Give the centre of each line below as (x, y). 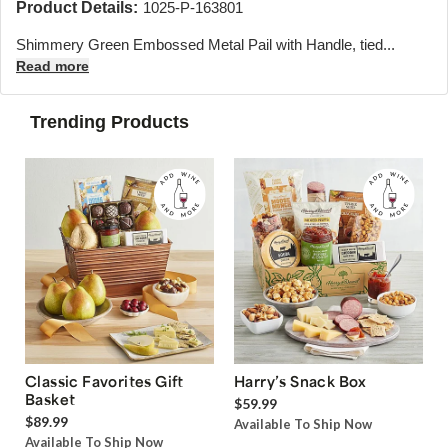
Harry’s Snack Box (300, 381)
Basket (50, 399)
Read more (52, 66)
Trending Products (109, 122)
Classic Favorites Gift (104, 381)
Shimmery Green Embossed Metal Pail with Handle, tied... (205, 44)
